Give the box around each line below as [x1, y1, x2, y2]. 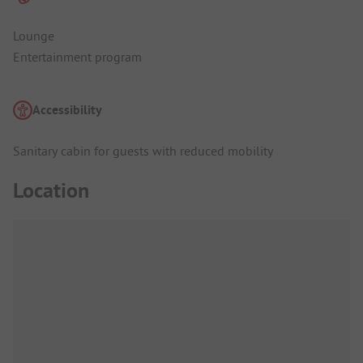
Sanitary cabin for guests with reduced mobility [13, 143, 273, 160]
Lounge [13, 27, 54, 44]
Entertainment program [13, 48, 142, 65]
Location [13, 176, 89, 204]
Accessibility [32, 100, 102, 118]
